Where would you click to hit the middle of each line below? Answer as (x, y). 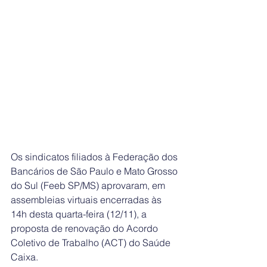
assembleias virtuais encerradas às (87, 200)
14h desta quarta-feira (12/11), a (80, 214)
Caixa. (24, 257)
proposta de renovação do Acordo (86, 229)
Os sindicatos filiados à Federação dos (95, 157)
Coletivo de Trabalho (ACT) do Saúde (92, 243)
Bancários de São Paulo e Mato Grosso (95, 171)
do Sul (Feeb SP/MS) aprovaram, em (89, 186)
